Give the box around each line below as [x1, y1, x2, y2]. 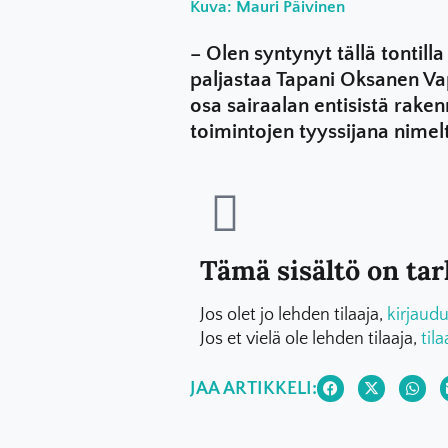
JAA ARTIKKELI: [189, 378, 317, 400]
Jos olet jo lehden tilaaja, [199, 305, 387, 325]
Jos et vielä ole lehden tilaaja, [199, 329, 421, 349]
